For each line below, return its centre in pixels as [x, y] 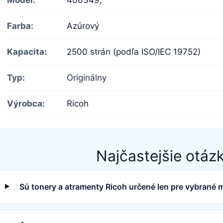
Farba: [20, 26]
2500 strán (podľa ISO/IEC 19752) [134, 52]
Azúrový [83, 26]
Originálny [87, 77]
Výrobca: [26, 103]
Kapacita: [27, 52]
